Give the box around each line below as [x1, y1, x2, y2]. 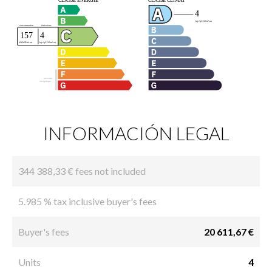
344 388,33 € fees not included [18, 165, 146, 177]
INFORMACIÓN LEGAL [42, 121, 229, 144]
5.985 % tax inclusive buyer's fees [18, 195, 157, 207]
